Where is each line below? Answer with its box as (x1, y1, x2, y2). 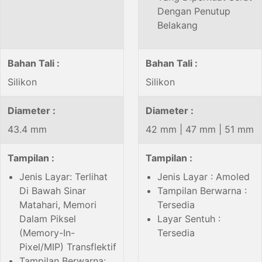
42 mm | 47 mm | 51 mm (146, 123, 254, 136)
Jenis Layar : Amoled (157, 171, 250, 183)
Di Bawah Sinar (19, 185, 86, 197)
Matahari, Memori (19, 199, 96, 211)
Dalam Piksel (19, 213, 76, 225)
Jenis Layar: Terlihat (19, 171, 108, 183)
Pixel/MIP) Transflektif (19, 241, 116, 253)
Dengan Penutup (157, 5, 230, 18)
